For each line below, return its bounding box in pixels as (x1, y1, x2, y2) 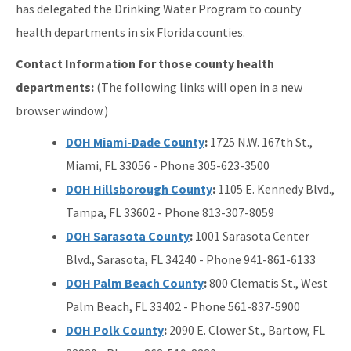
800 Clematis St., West (206, 274, 328, 291)
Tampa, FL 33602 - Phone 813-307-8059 (65, 204, 274, 220)
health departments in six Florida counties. (16, 24, 245, 40)
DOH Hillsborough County (65, 180, 212, 197)
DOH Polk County (65, 321, 164, 338)
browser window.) (16, 102, 108, 118)
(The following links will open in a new (96, 78, 302, 95)
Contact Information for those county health (16, 55, 274, 71)
